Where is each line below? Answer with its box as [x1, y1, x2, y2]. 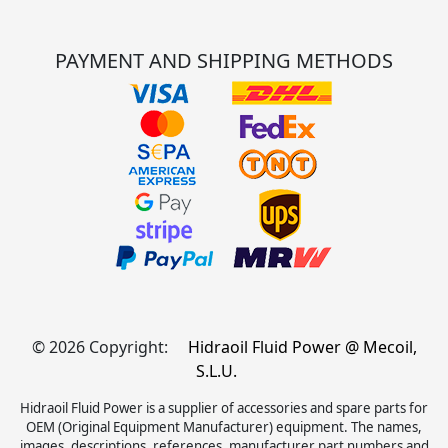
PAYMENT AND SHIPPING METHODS [55, 46, 393, 74]
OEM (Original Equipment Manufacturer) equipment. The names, [26, 417, 422, 436]
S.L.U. [195, 359, 237, 382]
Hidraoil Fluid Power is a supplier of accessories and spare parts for [20, 398, 428, 417]
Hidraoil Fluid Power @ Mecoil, [187, 335, 417, 358]
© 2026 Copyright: [31, 335, 172, 358]
